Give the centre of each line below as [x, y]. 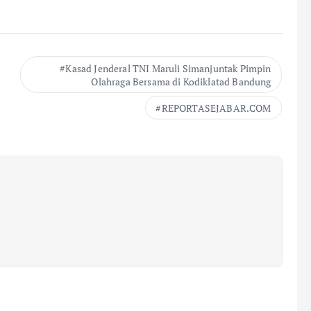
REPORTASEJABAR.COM [216, 108]
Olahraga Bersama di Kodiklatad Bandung [181, 81]
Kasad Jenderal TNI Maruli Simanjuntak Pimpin [168, 68]
